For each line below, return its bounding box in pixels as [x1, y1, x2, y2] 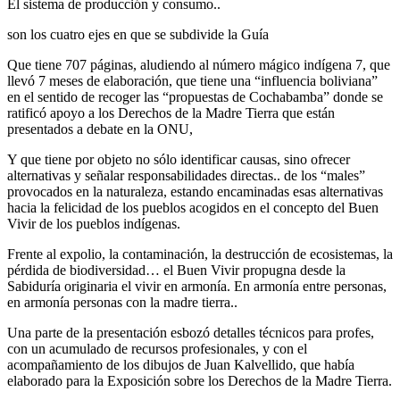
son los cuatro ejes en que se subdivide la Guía [7, 27, 269, 43]
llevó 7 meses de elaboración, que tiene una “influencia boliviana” [7, 73, 378, 89]
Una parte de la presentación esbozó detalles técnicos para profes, [7, 325, 374, 341]
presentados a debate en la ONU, [7, 121, 193, 137]
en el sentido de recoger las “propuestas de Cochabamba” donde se [7, 89, 383, 105]
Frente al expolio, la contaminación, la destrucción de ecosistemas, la [7, 246, 393, 262]
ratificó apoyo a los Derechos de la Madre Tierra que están [7, 105, 335, 121]
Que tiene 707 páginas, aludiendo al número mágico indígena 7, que [7, 57, 390, 73]
